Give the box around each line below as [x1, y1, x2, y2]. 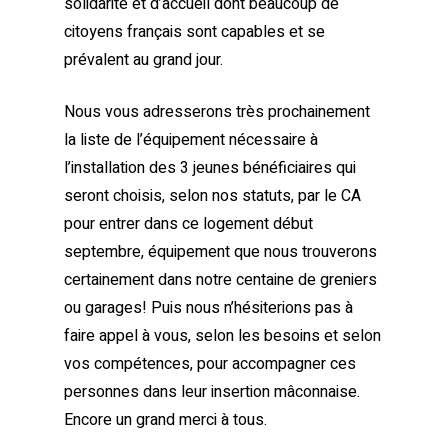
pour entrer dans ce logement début [64, 212, 313, 236]
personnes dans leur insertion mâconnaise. [64, 380, 360, 404]
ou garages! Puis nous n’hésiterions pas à [64, 296, 353, 320]
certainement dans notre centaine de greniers [64, 268, 377, 292]
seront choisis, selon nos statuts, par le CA [64, 184, 361, 208]
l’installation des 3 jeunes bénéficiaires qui [64, 156, 356, 180]
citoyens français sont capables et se [64, 20, 325, 44]
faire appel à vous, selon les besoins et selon [64, 324, 381, 348]
